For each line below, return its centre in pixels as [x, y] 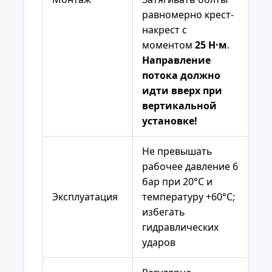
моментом [168, 45]
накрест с [165, 30]
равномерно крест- [188, 15]
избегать [164, 212]
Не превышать [177, 151]
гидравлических [180, 227]
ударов [159, 243]
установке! [170, 121]
